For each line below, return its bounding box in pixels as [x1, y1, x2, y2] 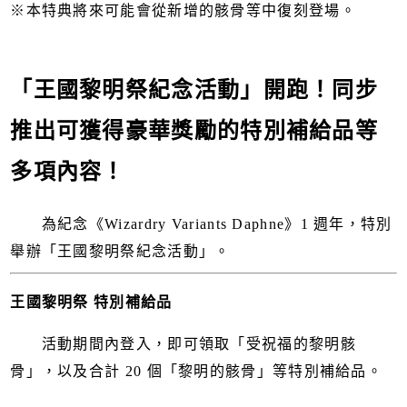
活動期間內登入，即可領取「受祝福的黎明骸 [10, 335, 356, 352]
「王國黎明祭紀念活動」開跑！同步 [10, 77, 379, 102]
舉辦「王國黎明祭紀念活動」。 [10, 243, 231, 259]
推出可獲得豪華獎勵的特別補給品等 [10, 118, 379, 143]
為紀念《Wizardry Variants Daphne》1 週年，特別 [10, 215, 392, 232]
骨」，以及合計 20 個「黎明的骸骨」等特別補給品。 [10, 362, 383, 379]
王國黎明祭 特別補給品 [10, 293, 173, 310]
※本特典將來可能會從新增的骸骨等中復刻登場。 [10, 2, 356, 18]
